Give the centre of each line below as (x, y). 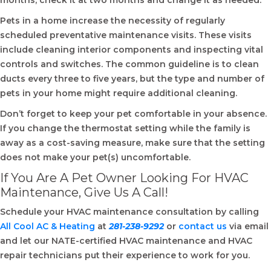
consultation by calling (207, 212)
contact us (203, 226)
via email (248, 226)
